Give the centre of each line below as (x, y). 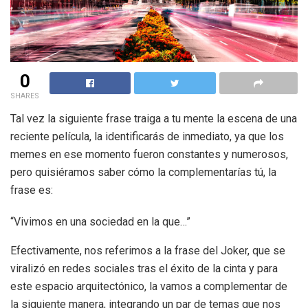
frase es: (32, 190)
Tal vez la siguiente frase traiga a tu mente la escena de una (154, 119)
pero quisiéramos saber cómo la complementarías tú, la (143, 173)
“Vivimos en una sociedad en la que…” (100, 222)
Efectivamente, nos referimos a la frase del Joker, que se (148, 251)
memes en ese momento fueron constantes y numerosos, (149, 155)
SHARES (25, 96)
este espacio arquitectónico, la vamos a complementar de (149, 287)
